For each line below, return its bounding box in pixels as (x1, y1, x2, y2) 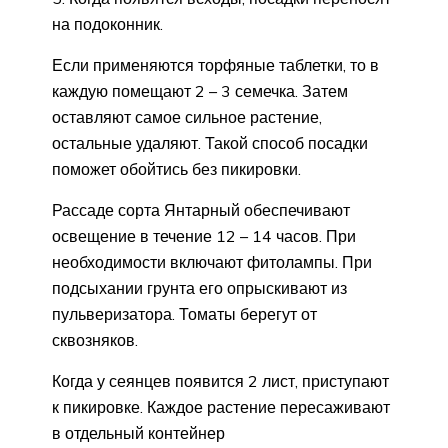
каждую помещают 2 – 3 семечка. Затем (52, 81, 348, 102)
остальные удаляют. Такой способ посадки (52, 133, 368, 154)
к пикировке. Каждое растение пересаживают (52, 397, 390, 418)
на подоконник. (52, 14, 163, 35)
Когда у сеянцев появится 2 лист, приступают (52, 371, 389, 392)
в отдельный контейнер (52, 423, 225, 444)
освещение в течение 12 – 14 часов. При (52, 226, 356, 247)
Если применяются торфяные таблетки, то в (52, 55, 379, 76)
